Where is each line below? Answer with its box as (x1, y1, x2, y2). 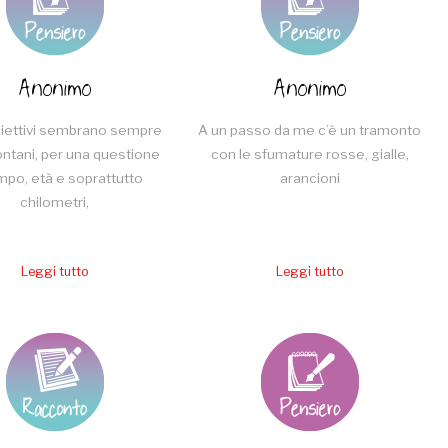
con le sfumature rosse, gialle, (210, 146, 409, 163)
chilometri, (20, 194, 90, 211)
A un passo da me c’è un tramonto (198, 122, 422, 139)
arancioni (279, 170, 340, 187)
